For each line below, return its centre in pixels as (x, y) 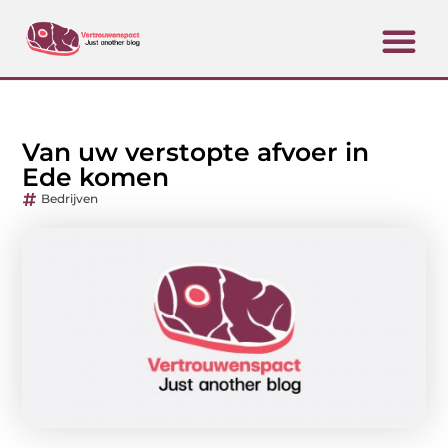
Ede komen (96, 177)
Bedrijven (70, 199)
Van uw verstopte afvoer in (196, 152)
